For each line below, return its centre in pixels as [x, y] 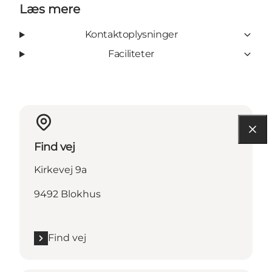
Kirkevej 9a [60, 170]
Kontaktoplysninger [131, 35]
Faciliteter [131, 54]
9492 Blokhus [67, 194]
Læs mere [50, 9]
